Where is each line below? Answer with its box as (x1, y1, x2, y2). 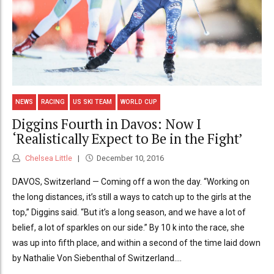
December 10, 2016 (96, 154, 164, 163)
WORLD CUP (120, 98, 157, 106)
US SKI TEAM (73, 98, 113, 106)
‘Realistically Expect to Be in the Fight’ (12, 129, 243, 147)
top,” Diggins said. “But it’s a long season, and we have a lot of (12, 207, 246, 218)
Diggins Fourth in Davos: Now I (12, 114, 201, 133)
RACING (41, 98, 65, 106)
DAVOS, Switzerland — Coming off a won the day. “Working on (12, 177, 250, 187)
